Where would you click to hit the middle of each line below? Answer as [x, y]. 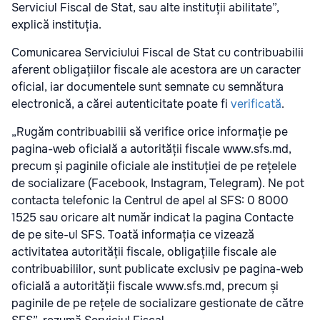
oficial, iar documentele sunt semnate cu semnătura [147, 87]
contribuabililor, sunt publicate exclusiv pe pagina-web [157, 269]
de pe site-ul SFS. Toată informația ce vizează [133, 235]
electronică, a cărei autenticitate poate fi [121, 104]
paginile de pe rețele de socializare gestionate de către [157, 304]
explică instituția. [56, 25]
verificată [256, 104]
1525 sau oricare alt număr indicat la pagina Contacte [152, 218]
